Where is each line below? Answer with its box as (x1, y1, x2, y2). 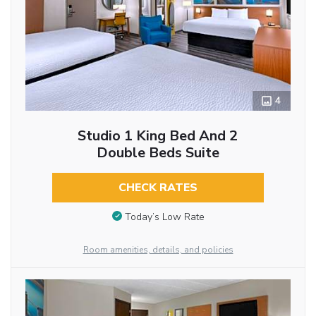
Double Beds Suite (96, 143, 219, 163)
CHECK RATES (118, 180, 197, 196)
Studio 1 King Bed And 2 (78, 126, 238, 146)
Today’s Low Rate (124, 209, 205, 224)
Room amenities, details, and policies (83, 244, 233, 255)
